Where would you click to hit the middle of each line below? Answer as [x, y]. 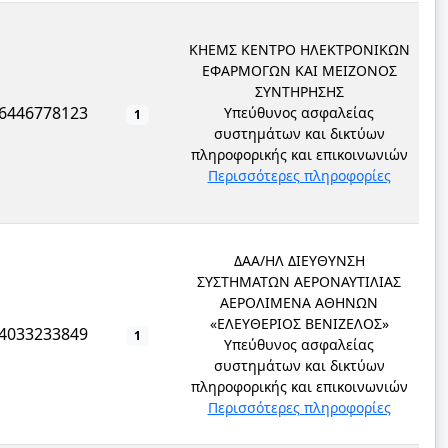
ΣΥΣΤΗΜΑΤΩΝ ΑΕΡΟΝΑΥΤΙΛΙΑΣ [299, 281]
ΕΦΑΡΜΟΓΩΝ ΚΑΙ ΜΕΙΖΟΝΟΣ [299, 70]
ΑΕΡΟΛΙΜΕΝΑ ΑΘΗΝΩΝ [299, 302]
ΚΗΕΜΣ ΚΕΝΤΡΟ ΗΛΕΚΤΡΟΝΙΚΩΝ [299, 49]
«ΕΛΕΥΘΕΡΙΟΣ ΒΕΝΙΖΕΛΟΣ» [299, 323]
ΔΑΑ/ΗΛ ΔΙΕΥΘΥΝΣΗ [299, 260]
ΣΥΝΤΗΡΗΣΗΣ [299, 91]
